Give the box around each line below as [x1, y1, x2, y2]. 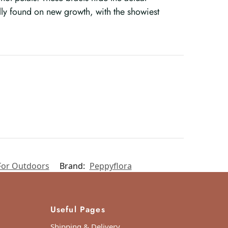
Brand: [59, 160, 87, 172]
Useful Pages [50, 204, 105, 216]
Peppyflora [89, 160, 132, 172]
